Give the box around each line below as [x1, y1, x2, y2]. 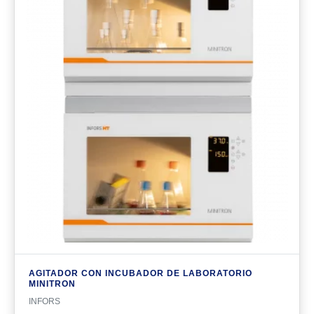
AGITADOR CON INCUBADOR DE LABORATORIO [29, 268, 252, 278]
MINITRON [29, 279, 76, 289]
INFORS [29, 296, 60, 306]
